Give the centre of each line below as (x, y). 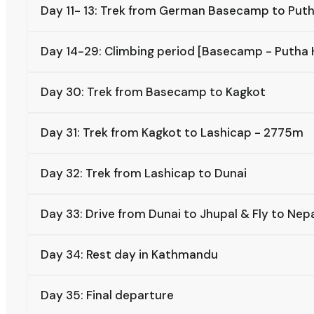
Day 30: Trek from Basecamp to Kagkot (153, 91)
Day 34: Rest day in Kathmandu (129, 254)
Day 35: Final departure (107, 295)
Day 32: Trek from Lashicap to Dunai (144, 173)
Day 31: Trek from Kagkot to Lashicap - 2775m (172, 132)
